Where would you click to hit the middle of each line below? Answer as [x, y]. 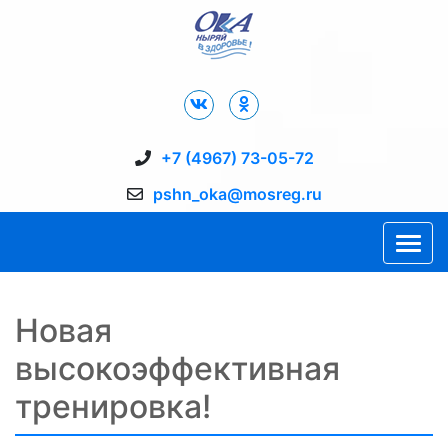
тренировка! [113, 406]
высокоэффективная [177, 368]
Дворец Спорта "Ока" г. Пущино [152, 72]
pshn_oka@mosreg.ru [237, 194]
